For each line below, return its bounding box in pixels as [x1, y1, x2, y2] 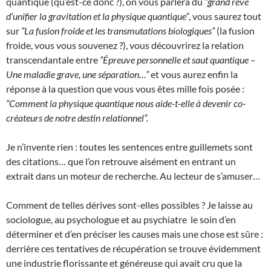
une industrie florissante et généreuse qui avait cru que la [6, 257, 242, 269]
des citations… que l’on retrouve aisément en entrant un [6, 155, 236, 167]
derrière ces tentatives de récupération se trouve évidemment [6, 243, 261, 254]
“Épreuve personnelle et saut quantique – [100, 54, 255, 65]
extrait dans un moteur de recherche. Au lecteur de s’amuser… [6, 170, 260, 181]
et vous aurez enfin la [151, 68, 238, 80]
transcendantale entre [6, 54, 100, 65]
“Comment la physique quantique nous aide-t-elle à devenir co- [6, 97, 246, 109]
